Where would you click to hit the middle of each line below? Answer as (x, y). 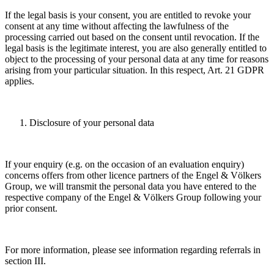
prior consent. (32, 209)
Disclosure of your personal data (92, 123)
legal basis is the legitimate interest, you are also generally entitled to (136, 48)
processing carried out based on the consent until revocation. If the (132, 37)
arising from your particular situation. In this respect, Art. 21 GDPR (135, 70)
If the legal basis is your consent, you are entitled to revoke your (128, 15)
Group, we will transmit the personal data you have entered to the (131, 187)
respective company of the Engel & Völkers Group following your (133, 198)
